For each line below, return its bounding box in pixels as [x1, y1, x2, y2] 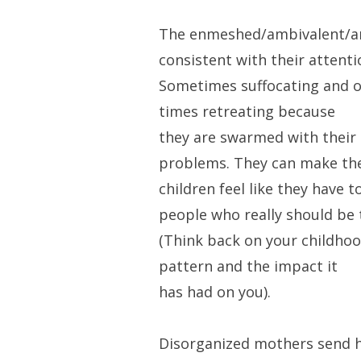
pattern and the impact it [158, 256, 338, 276]
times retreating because [158, 102, 335, 122]
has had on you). [158, 282, 271, 302]
